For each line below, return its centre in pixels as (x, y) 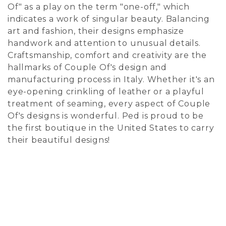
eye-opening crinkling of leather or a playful (106, 92)
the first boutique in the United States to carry (111, 128)
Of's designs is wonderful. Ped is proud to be (106, 116)
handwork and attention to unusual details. (104, 43)
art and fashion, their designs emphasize (96, 31)
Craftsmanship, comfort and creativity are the (107, 55)
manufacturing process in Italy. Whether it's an (111, 79)
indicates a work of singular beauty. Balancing (109, 19)
